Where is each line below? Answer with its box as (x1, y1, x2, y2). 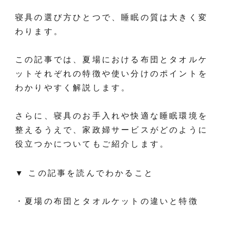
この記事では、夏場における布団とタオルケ (15, 55, 208, 64)
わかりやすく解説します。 (15, 83, 131, 92)
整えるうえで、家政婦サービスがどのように (15, 126, 208, 134)
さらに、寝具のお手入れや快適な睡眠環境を (15, 111, 208, 120)
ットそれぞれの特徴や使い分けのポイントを (15, 69, 208, 78)
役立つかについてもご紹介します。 (15, 140, 170, 148)
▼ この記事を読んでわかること (15, 169, 154, 177)
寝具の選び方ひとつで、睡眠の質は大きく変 (15, 13, 208, 22)
